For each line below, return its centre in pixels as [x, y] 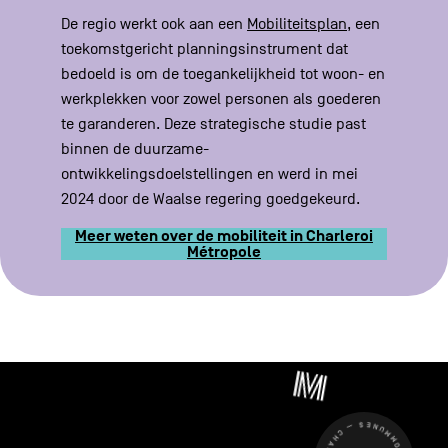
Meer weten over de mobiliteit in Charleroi [224, 236]
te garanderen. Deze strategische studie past [214, 124]
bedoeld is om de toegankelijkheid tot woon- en [223, 74]
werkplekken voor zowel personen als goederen [221, 99]
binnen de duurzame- [135, 149]
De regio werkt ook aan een [154, 24]
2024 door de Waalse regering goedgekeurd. [211, 199]
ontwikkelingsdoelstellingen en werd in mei [210, 174]
